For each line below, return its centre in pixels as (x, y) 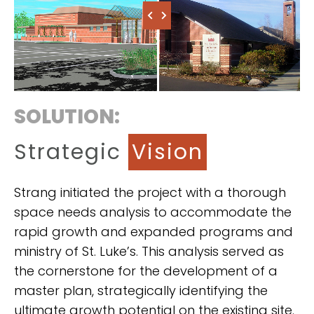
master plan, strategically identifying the (141, 290)
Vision (168, 152)
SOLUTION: (67, 116)
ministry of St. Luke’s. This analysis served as (149, 251)
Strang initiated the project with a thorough (150, 192)
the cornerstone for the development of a (146, 271)
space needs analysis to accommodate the (153, 212)
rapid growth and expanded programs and (153, 231)
